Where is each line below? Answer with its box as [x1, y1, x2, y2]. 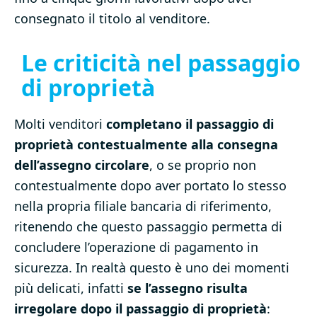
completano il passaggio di [106, 115, 274, 133]
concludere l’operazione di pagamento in [14, 238, 258, 256]
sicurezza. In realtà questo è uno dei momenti [14, 259, 289, 277]
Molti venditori [14, 115, 106, 133]
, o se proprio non [149, 156, 256, 174]
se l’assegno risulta [127, 279, 248, 297]
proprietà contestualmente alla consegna [14, 136, 278, 154]
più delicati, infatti [14, 279, 127, 297]
